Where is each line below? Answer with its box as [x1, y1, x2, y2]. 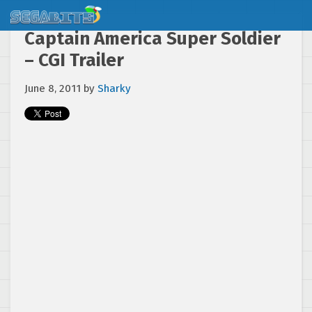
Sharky [97, 82, 131, 95]
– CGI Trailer [24, 49, 124, 71]
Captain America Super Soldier [24, 28, 281, 49]
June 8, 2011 [24, 82, 81, 95]
